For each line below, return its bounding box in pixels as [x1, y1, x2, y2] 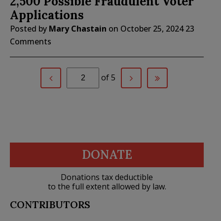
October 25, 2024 [120, 23, 184, 35]
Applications [10, 7, 84, 23]
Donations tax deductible [61, 172, 153, 183]
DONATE [81, 147, 132, 163]
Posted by [10, 23, 49, 35]
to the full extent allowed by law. [47, 181, 166, 192]
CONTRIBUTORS [10, 198, 90, 211]
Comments [10, 36, 51, 47]
